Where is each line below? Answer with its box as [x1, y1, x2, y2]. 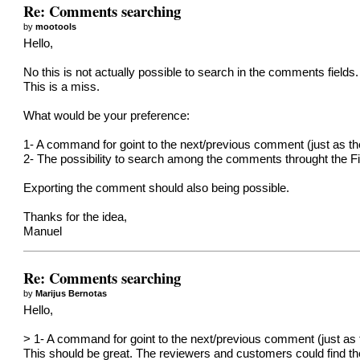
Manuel [23, 225, 63, 239]
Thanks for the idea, [23, 211, 128, 224]
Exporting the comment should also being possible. [23, 182, 290, 195]
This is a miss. [23, 80, 100, 94]
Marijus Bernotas [35, 288, 108, 298]
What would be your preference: [23, 109, 190, 123]
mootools [35, 21, 77, 31]
